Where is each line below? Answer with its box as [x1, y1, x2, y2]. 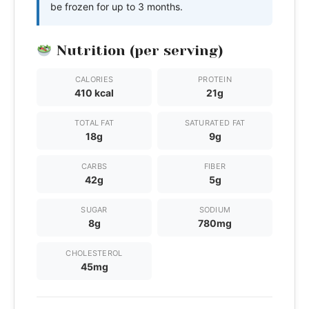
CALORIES [74, 74, 114, 85]
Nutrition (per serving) [52, 43, 223, 59]
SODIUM [199, 205, 231, 215]
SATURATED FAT [184, 118, 246, 128]
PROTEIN [197, 74, 232, 85]
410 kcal [74, 87, 114, 99]
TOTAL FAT [74, 118, 114, 128]
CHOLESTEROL [66, 248, 123, 259]
